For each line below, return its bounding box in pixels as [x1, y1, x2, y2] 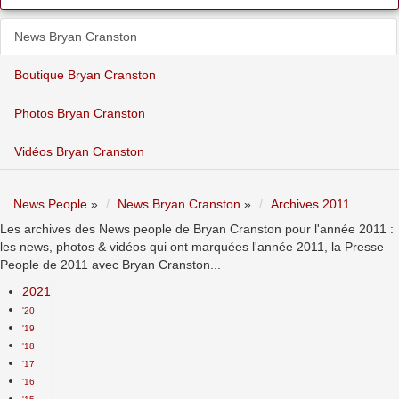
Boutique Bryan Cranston [14, 68, 156, 82]
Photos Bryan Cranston [14, 106, 145, 120]
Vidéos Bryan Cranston [14, 144, 144, 159]
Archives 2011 [271, 197, 350, 211]
